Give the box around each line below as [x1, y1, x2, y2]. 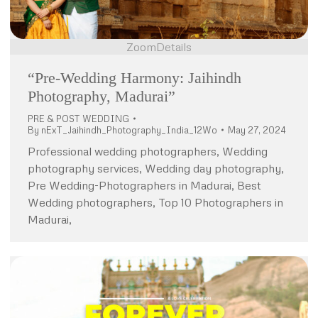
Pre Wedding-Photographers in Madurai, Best [28, 178, 261, 192]
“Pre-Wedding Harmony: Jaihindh [28, 69, 241, 87]
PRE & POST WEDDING [28, 113, 129, 124]
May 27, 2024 [228, 124, 286, 136]
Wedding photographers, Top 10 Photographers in [28, 195, 283, 209]
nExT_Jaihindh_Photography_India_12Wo [41, 124, 217, 136]
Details [156, 40, 192, 54]
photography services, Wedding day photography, [28, 161, 284, 175]
